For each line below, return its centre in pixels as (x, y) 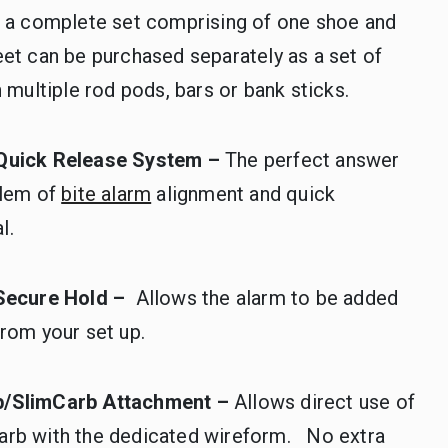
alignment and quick (243, 194)
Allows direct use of (324, 402)
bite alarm (106, 194)
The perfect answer (312, 160)
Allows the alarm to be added (264, 298)
